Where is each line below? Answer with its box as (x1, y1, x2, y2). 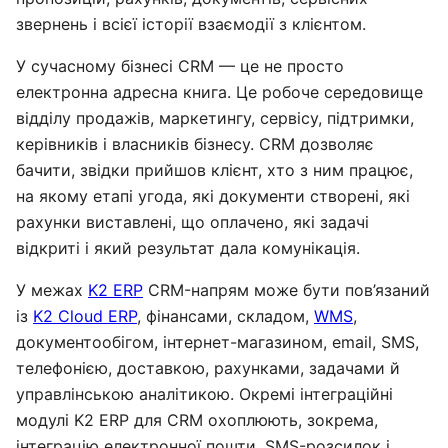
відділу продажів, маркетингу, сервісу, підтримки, (16, 108, 414, 128)
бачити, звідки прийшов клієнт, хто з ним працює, (16, 160, 413, 180)
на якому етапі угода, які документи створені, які (16, 186, 410, 206)
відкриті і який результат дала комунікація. (16, 238, 360, 258)
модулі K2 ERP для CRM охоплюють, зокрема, (16, 410, 378, 430)
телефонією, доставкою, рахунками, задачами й (16, 358, 400, 378)
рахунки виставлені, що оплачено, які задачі (16, 212, 369, 232)
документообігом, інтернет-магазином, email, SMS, (16, 332, 419, 352)
